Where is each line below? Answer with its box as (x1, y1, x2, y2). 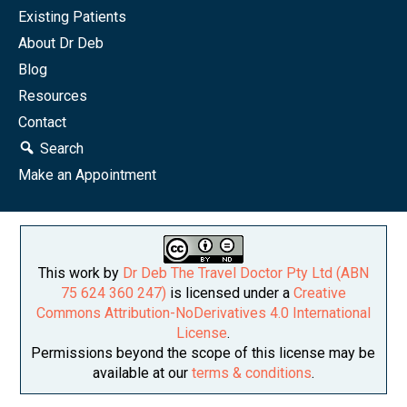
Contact (18, 114, 66, 132)
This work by (37, 264, 123, 283)
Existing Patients (18, 8, 126, 26)
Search (39, 140, 84, 158)
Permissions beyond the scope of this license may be (31, 344, 376, 362)
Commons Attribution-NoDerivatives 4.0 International (35, 304, 371, 323)
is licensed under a (165, 284, 293, 303)
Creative (293, 284, 346, 303)
